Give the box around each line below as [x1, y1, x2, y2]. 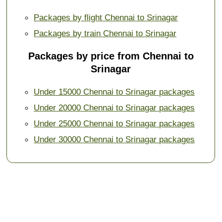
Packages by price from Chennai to [28, 50, 194, 61]
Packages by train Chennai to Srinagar [34, 28, 177, 38]
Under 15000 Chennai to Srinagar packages [34, 86, 195, 97]
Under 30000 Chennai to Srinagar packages [34, 134, 195, 144]
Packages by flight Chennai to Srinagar [34, 12, 178, 22]
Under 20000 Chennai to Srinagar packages [34, 102, 195, 112]
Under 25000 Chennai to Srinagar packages [34, 118, 195, 128]
